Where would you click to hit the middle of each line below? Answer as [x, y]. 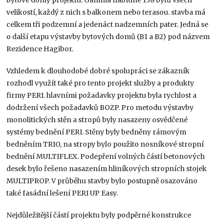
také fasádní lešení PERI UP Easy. [62, 193]
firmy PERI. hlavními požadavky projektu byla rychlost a [102, 95]
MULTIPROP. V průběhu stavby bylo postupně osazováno [102, 181]
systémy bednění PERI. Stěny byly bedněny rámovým [97, 132]
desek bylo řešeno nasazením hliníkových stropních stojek [107, 168]
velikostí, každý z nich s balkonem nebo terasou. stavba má [106, 12]
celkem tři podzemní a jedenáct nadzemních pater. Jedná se [108, 24]
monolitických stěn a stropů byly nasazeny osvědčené [97, 120]
